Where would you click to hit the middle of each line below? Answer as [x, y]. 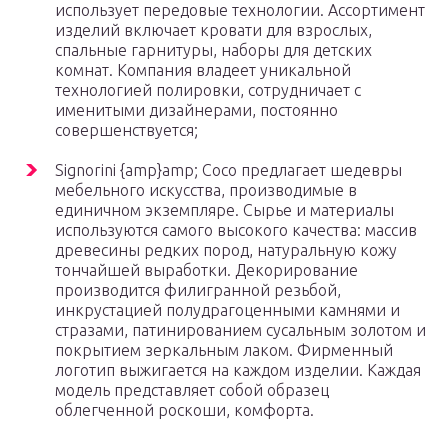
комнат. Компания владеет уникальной [203, 70]
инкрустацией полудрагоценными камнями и [227, 310]
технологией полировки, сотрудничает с [208, 90]
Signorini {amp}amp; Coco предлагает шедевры [228, 170]
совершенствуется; [126, 130]
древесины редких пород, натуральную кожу [226, 250]
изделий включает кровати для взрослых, [213, 30]
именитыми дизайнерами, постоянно [196, 110]
